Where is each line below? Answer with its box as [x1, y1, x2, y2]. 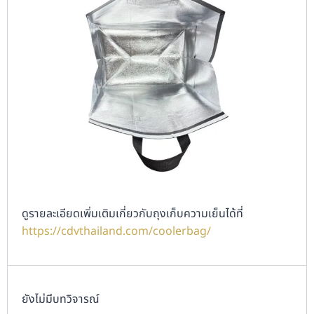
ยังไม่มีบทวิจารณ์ [22, 290, 100, 308]
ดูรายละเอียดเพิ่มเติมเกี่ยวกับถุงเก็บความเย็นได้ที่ [22, 205, 243, 222]
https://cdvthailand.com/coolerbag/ [22, 222, 211, 240]
